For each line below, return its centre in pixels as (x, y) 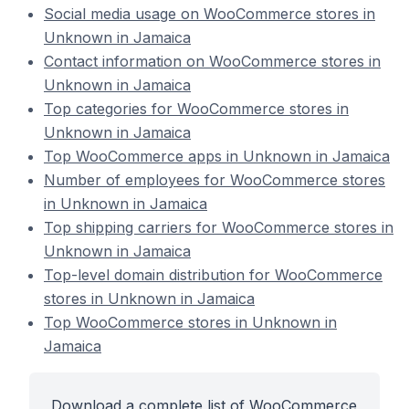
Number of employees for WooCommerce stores (215, 180)
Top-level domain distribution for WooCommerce (213, 275)
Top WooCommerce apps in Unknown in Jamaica (217, 156)
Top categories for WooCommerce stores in (196, 109)
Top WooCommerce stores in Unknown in (190, 322)
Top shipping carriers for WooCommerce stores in (219, 227)
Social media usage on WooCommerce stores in (210, 14)
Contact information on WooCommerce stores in (212, 61)
